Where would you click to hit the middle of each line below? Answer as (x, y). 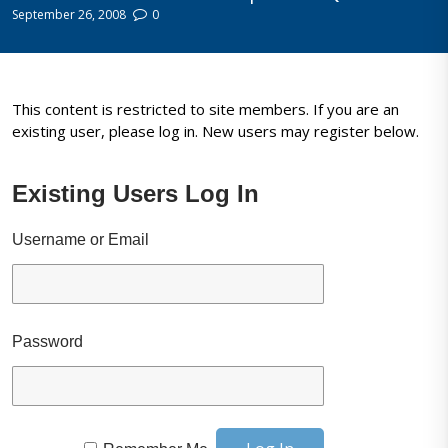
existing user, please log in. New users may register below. (216, 131)
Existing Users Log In (136, 194)
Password (48, 342)
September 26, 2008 (69, 14)
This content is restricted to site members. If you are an (206, 109)
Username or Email (81, 240)
